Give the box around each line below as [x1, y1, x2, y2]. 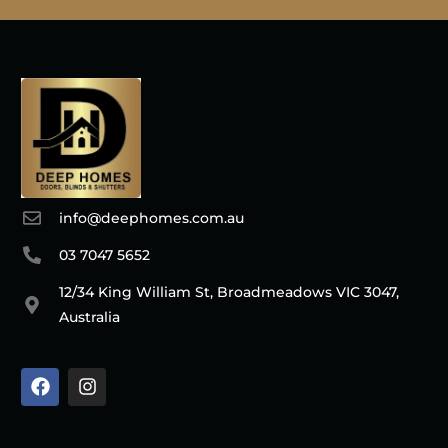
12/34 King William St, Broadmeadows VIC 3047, [58, 282, 399, 301]
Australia [58, 307, 120, 326]
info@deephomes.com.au [58, 208, 244, 227]
